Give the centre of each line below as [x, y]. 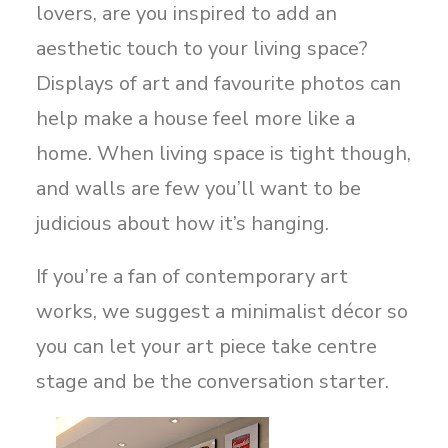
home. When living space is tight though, [223, 153]
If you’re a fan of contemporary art [192, 276]
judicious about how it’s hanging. [182, 223]
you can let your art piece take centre [206, 346]
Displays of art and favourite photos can [218, 83]
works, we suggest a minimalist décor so [222, 311]
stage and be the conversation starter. [212, 381]
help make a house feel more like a [195, 118]
